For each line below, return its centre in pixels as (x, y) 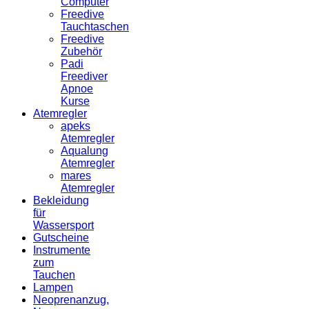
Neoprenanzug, (71, 300)
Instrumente (62, 250)
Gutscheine (61, 238)
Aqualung (84, 151)
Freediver (84, 77)
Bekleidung (61, 201)
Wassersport (63, 226)
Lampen (53, 288)
